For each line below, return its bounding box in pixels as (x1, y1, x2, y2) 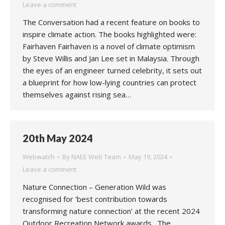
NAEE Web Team (71, 152, 121, 161)
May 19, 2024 (129, 152, 167, 161)
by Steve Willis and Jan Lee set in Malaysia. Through (23, 53, 199, 63)
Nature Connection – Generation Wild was (23, 182, 166, 192)
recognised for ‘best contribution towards (23, 194, 167, 204)
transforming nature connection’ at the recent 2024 (23, 206, 200, 216)
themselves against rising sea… (23, 89, 131, 99)
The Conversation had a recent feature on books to (23, 17, 200, 27)
